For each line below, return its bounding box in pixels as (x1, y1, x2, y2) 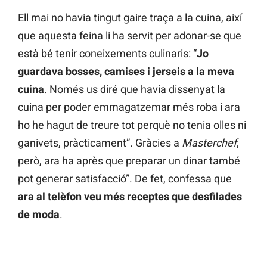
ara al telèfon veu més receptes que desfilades (18, 190, 242, 203)
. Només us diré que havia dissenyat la (44, 83, 225, 96)
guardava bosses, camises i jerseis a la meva (18, 65, 234, 78)
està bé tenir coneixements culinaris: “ (18, 47, 197, 60)
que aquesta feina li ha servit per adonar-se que (18, 29, 241, 42)
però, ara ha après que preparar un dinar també (18, 154, 240, 167)
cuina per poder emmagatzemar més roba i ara (18, 101, 240, 114)
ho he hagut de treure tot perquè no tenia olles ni (18, 119, 246, 132)
